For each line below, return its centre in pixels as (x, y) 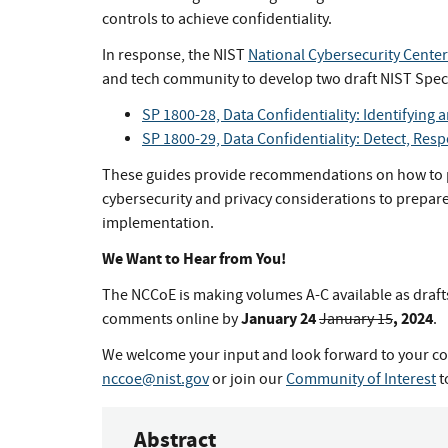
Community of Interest (361, 379)
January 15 (356, 319)
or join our (247, 379)
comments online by (171, 319)
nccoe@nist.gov (155, 379)
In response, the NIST (175, 55)
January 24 (280, 319)
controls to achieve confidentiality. (217, 19)
